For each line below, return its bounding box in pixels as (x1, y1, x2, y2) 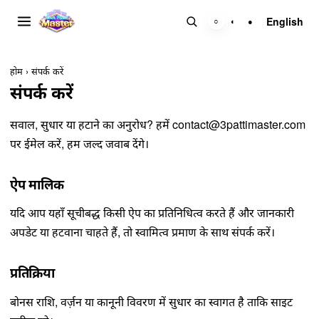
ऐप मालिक (10, 174, 64, 194)
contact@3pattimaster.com (172, 115, 305, 132)
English (266, 14, 304, 28)
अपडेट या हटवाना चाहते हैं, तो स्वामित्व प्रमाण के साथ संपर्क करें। (10, 224, 275, 241)
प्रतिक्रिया (10, 263, 55, 283)
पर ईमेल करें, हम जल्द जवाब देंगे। (10, 135, 149, 152)
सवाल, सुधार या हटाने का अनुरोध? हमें (10, 115, 172, 132)
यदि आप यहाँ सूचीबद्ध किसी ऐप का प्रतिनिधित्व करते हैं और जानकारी (10, 204, 294, 221)
